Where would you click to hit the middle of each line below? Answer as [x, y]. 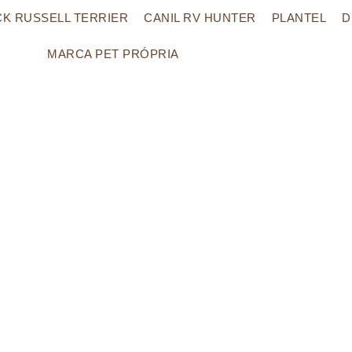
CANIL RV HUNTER [200, 18]
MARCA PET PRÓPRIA [113, 54]
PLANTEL [299, 18]
